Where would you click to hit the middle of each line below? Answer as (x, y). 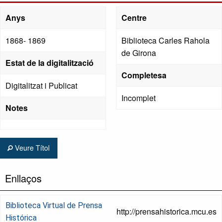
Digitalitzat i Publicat (41, 86)
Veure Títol (31, 148)
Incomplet (139, 98)
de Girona (139, 53)
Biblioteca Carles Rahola (166, 41)
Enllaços (23, 178)
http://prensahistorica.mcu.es (166, 211)
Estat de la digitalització (50, 63)
